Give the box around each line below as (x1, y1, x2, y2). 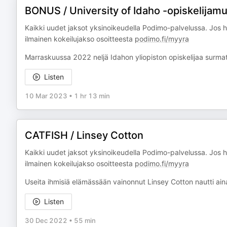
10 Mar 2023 (25, 92, 67, 100)
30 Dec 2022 (25, 216, 67, 224)
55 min (74, 216, 96, 224)
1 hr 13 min (74, 92, 110, 100)
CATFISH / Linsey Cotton (25, 129, 143, 141)
